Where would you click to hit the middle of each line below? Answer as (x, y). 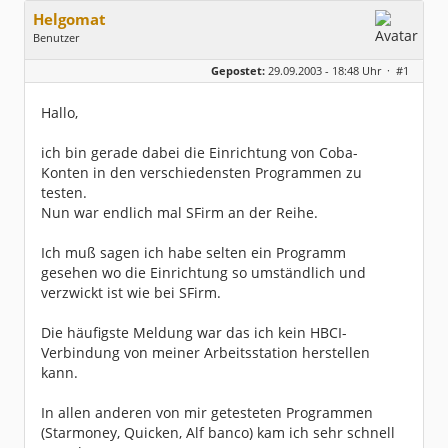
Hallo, (59, 112)
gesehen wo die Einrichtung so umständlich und (203, 272)
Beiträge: (58, 72)
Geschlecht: (65, 57)
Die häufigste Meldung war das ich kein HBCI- (194, 332)
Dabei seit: (62, 87)
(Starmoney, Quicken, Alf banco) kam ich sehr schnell (218, 432)
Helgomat (69, 19)
